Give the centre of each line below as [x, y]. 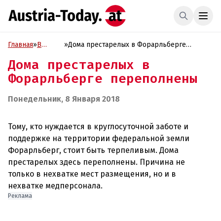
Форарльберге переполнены [103, 78]
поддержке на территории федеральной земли [99, 138]
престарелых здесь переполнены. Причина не [96, 162]
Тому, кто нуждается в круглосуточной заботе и [98, 127]
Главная [20, 45]
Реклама [20, 196]
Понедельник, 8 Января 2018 [64, 99]
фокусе [49, 55]
